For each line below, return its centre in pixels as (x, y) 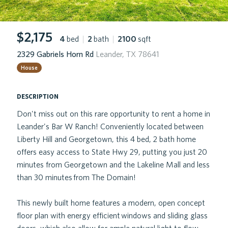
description (38, 96)
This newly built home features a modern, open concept (111, 203)
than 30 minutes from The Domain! (76, 177)
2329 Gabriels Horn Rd (56, 54)
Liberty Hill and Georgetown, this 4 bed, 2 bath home (106, 139)
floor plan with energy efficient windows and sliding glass (112, 215)
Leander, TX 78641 (127, 54)
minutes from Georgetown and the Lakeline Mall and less (113, 164)
